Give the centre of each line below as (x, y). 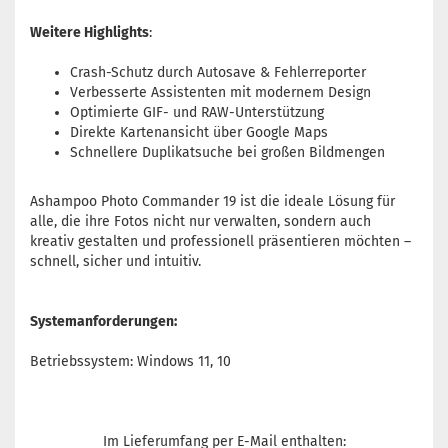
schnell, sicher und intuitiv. (115, 261)
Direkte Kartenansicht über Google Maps (199, 132)
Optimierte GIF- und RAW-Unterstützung (197, 112)
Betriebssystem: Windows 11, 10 (130, 361)
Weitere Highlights (89, 32)
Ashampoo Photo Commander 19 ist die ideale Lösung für (212, 201)
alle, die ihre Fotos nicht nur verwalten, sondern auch (200, 221)
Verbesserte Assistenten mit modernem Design (220, 92)
